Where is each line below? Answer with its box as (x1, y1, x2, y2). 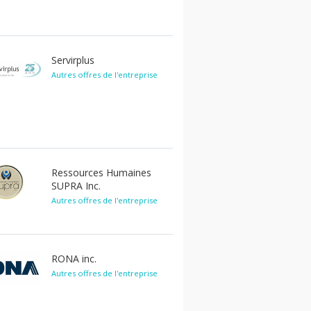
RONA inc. (51, 252, 96, 265)
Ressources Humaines (51, 166, 151, 179)
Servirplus (51, 53, 94, 67)
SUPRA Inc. (51, 179, 101, 192)
